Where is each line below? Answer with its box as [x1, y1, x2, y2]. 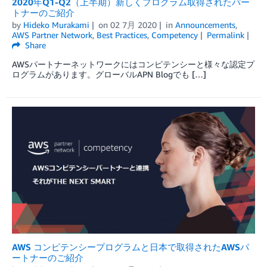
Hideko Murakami [23, 19, 89, 30]
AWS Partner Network [12, 29, 92, 40]
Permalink [206, 29, 244, 40]
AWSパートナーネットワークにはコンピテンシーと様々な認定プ [12, 58, 254, 69]
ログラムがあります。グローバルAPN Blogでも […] [12, 69, 206, 79]
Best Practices [97, 29, 147, 40]
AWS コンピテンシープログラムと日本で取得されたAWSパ [12, 241, 249, 252]
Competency [151, 29, 198, 40]
